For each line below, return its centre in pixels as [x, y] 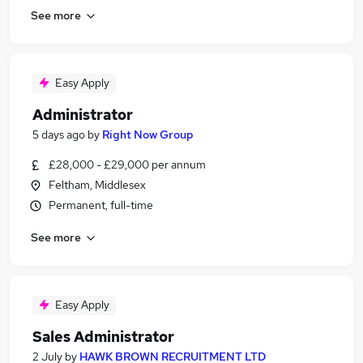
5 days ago [59, 135]
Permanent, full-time [101, 205]
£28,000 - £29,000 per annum [127, 164]
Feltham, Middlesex [97, 185]
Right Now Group [148, 135]
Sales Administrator [103, 337]
